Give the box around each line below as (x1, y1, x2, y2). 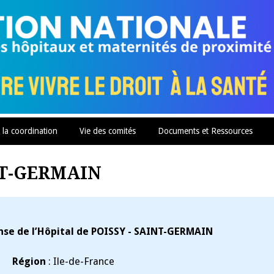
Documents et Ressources (158, 125, 253, 136)
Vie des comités (80, 125, 136, 136)
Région (12, 255, 46, 267)
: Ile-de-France (45, 255, 114, 267)
